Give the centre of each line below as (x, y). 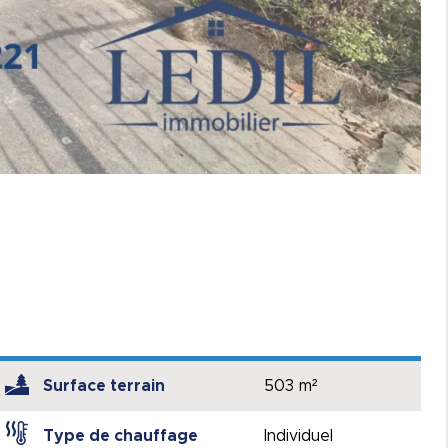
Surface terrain (103, 386)
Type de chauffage (120, 436)
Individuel (299, 436)
